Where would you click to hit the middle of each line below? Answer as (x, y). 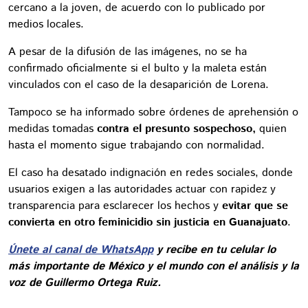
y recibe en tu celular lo (214, 250)
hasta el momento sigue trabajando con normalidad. (136, 145)
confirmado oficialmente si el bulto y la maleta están (137, 68)
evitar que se (255, 206)
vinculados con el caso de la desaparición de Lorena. (139, 85)
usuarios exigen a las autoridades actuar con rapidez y (142, 189)
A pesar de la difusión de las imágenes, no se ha (128, 52)
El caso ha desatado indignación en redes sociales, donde (151, 173)
